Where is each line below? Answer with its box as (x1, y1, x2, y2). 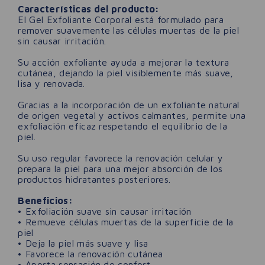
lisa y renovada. (18, 77, 85, 89)
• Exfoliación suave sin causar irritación (18, 205, 192, 216)
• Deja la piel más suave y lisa (18, 237, 148, 248)
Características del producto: (18, 3, 160, 14)
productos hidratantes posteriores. (18, 173, 171, 185)
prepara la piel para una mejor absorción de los (18, 163, 223, 174)
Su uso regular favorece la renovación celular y (18, 152, 224, 163)
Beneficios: (18, 195, 73, 206)
